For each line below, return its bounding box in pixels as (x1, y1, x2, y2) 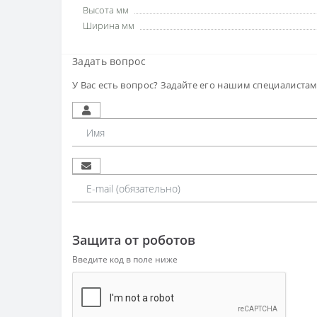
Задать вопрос (72, 54, 146, 69)
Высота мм (83, 4, 129, 17)
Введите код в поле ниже (72, 253, 178, 266)
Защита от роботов (72, 231, 195, 249)
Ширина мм (83, 19, 134, 33)
